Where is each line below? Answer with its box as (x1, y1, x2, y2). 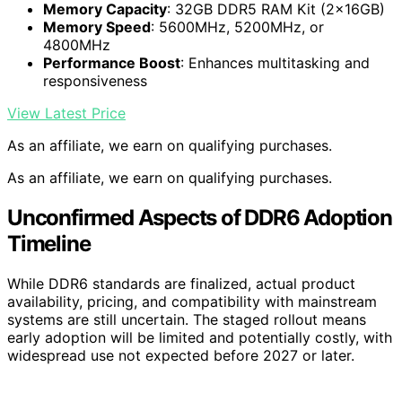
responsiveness (43, 72, 147, 91)
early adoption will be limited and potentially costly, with (7, 328, 392, 346)
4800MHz (43, 36, 110, 55)
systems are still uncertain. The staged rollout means (7, 310, 366, 328)
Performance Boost (43, 54, 180, 73)
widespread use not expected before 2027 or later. (7, 345, 354, 364)
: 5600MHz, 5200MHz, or (151, 18, 324, 37)
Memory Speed (43, 18, 151, 37)
